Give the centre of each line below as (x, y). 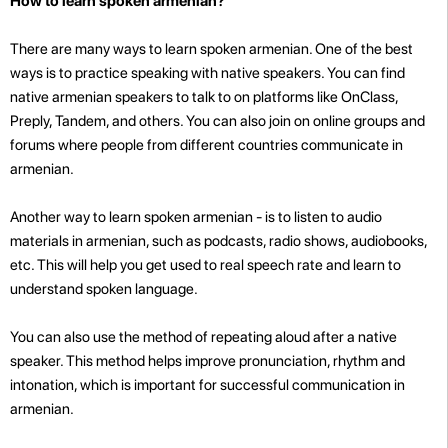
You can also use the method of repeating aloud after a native (203, 336)
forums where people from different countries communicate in (206, 144)
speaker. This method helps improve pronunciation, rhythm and (207, 360)
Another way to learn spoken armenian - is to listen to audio (196, 216)
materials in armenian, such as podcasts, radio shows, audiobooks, (218, 240)
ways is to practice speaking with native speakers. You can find (207, 72)
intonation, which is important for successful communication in (207, 384)
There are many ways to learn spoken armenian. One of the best (211, 48)
